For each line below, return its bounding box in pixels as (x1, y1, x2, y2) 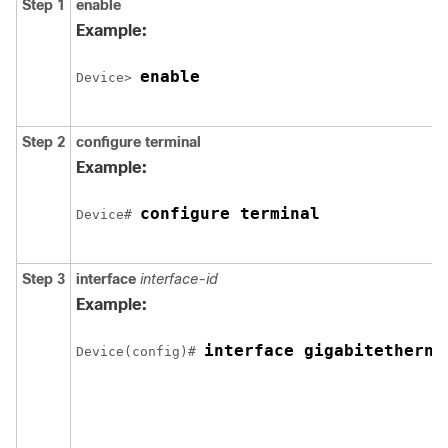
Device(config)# (76, 344, 204, 359)
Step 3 (22, 271, 65, 287)
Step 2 (22, 134, 65, 150)
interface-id (140, 271, 218, 287)
